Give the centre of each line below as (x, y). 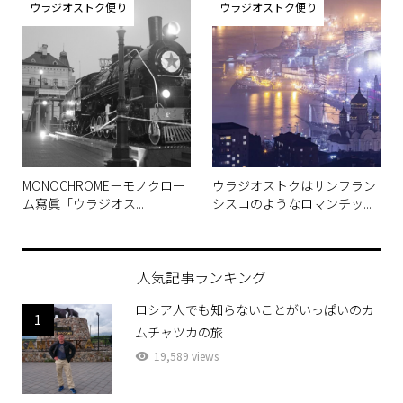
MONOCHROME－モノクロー (103, 177)
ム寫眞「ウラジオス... (83, 195)
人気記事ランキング (201, 269)
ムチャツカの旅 (179, 323)
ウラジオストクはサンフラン (295, 177)
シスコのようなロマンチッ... (292, 195)
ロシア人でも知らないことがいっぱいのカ (254, 301)
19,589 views (186, 347)
